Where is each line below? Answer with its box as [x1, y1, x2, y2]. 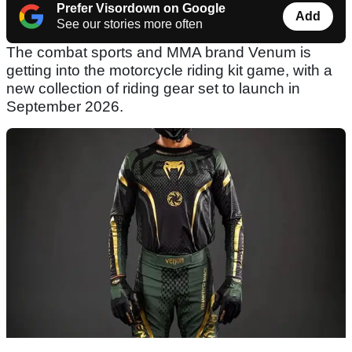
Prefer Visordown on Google [57, 2, 225, 16]
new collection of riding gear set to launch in [6, 80, 300, 97]
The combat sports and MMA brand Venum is [6, 44, 311, 61]
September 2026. [6, 98, 123, 115]
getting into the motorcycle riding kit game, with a [6, 62, 332, 79]
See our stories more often [57, 17, 203, 31]
